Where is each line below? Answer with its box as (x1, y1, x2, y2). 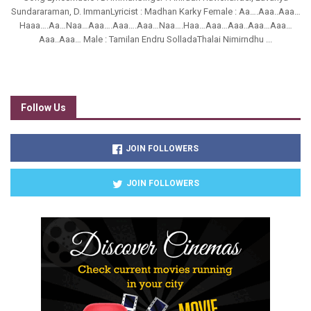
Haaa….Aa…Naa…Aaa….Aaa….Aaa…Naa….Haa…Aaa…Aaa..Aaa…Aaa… (19, 20, 292, 31)
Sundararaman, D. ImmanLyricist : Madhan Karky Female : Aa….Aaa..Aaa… (10, 6, 301, 17)
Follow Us (21, 102, 66, 114)
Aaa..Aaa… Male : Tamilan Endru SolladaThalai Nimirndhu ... (39, 34, 272, 45)
